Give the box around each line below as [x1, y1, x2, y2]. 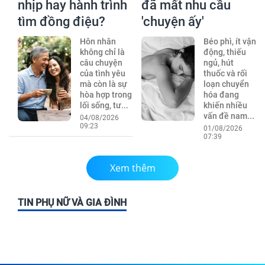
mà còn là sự [79, 79, 127, 89]
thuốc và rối [203, 68, 247, 78]
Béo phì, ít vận [203, 36, 256, 46]
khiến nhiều [203, 100, 247, 110]
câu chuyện [79, 57, 122, 67]
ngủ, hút [203, 57, 234, 67]
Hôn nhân [79, 36, 116, 46]
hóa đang [203, 89, 239, 99]
